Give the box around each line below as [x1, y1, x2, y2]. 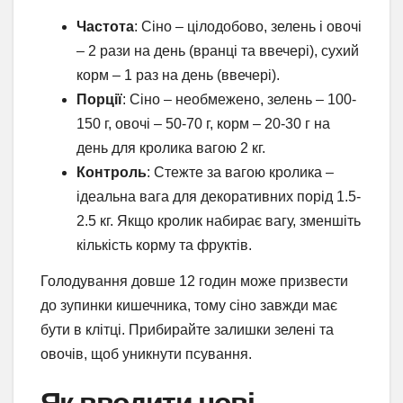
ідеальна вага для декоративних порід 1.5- [76, 189, 361, 205]
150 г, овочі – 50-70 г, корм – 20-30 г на [76, 116, 330, 132]
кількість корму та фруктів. [76, 237, 252, 254]
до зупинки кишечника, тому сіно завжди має [40, 297, 337, 313]
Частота [76, 19, 134, 35]
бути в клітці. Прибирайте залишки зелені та [40, 321, 334, 337]
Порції [76, 92, 122, 108]
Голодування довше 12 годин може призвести [40, 273, 348, 289]
